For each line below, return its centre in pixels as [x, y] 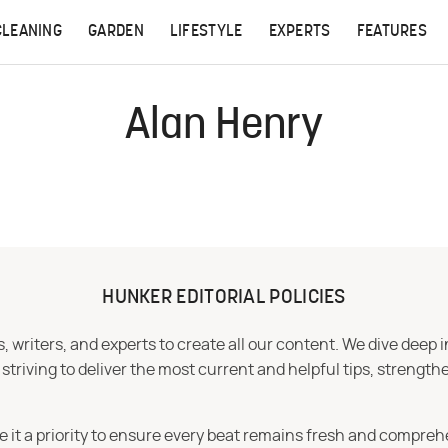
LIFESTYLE [206, 32]
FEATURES [392, 32]
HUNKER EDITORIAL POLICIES [224, 298]
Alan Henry [224, 127]
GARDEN [116, 32]
